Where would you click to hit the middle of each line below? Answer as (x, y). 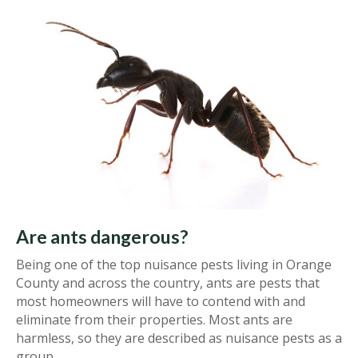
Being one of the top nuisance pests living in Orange (174, 265)
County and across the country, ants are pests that (168, 283)
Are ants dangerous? (102, 237)
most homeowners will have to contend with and (161, 302)
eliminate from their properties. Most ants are (154, 320)
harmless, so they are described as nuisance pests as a (179, 338)
